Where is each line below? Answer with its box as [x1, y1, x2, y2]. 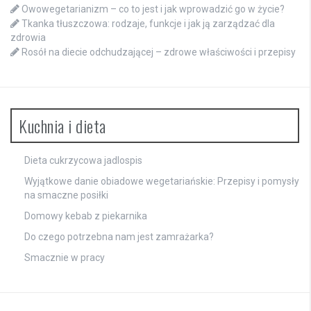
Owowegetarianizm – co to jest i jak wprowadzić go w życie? [22, 3, 285, 15]
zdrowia [10, 32, 46, 44]
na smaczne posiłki [24, 190, 108, 201]
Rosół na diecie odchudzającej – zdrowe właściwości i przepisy [22, 47, 296, 58]
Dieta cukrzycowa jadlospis [24, 155, 142, 167]
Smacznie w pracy [24, 252, 105, 264]
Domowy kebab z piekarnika [24, 210, 147, 222]
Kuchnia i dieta [19, 113, 106, 139]
